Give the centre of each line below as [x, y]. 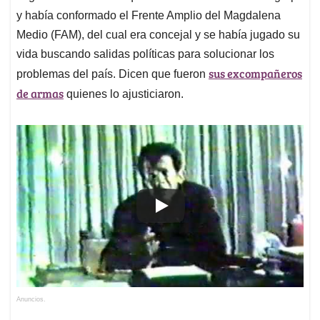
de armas [40, 94]
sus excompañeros [255, 74]
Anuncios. [31, 299]
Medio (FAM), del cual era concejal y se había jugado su [158, 35]
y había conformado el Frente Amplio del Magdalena [149, 16]
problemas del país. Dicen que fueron [112, 74]
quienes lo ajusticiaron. [124, 94]
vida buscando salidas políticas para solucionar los [145, 54]
